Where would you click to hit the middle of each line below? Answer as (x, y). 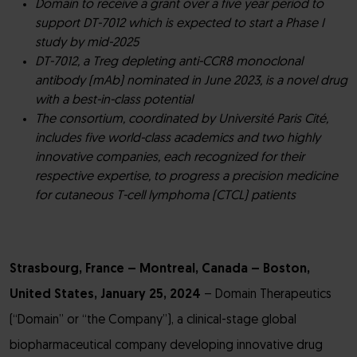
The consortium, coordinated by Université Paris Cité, (182, 120)
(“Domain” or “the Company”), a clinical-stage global (153, 320)
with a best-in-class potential (116, 100)
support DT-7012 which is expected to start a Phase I (180, 24)
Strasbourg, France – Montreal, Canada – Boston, (160, 269)
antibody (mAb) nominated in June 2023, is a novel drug (191, 81)
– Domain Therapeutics (266, 295)
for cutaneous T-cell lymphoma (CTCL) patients (167, 196)
